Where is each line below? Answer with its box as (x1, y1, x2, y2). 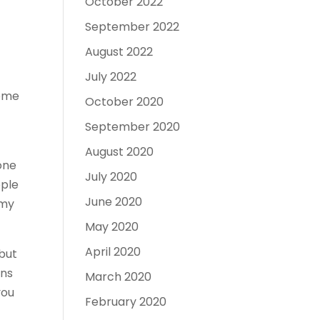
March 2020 (85, 269, 152, 285)
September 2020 (85, 119, 181, 135)
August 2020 (85, 144, 154, 160)
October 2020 (85, 94, 164, 110)
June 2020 (85, 194, 143, 210)
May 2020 (85, 219, 139, 235)
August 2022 (85, 44, 154, 60)
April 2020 (85, 244, 141, 260)
